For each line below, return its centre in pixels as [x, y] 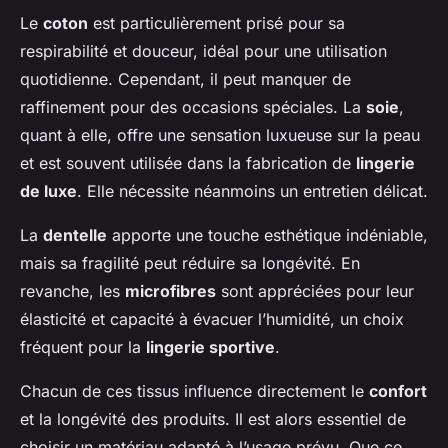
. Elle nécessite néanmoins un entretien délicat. [252, 191]
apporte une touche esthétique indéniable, [267, 235]
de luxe [48, 191]
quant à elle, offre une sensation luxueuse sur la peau [220, 135]
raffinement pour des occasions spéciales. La [193, 107]
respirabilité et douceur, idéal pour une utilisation [203, 51]
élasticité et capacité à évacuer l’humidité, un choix [212, 319]
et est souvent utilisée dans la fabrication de [188, 163]
